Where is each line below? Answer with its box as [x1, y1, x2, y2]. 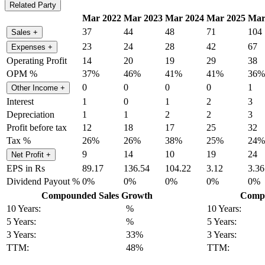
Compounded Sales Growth [41, 190, 153, 201]
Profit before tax [7, 122, 67, 132]
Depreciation [7, 109, 54, 119]
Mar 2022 [82, 12, 121, 23]
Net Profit [11, 150, 46, 159]
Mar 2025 [206, 12, 245, 23]
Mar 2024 [165, 12, 204, 23]
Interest [7, 96, 34, 106]
